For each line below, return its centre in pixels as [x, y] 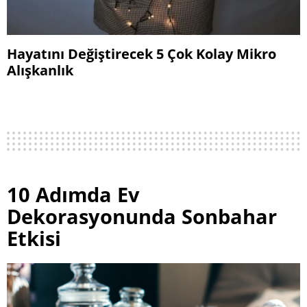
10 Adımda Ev [73, 195]
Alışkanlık [40, 70]
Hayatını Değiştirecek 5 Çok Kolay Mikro [142, 54]
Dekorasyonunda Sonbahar [142, 217]
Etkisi [34, 238]
